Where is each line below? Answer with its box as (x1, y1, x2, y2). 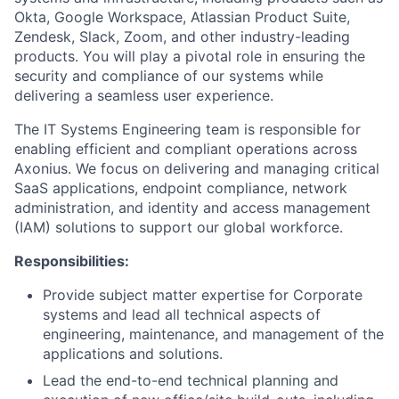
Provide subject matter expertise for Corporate (43, 286, 362, 304)
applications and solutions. (43, 345, 223, 362)
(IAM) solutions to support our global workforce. (14, 218, 343, 236)
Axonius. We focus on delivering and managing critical (14, 159, 379, 177)
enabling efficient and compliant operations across (14, 140, 357, 158)
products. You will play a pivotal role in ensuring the (14, 47, 365, 65)
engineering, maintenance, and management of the (43, 325, 384, 343)
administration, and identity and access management (14, 199, 370, 216)
